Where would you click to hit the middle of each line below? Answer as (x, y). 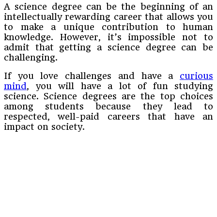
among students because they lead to (108, 106)
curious (196, 76)
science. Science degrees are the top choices (108, 96)
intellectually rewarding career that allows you (108, 16)
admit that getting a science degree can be (108, 47)
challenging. (31, 57)
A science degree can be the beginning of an (108, 6)
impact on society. (44, 126)
